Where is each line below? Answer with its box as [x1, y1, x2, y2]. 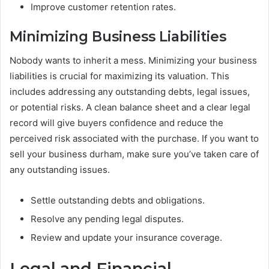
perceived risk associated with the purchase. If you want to [10, 133, 259, 145]
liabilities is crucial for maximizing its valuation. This [10, 70, 229, 82]
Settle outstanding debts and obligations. [31, 195, 205, 207]
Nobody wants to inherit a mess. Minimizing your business [10, 55, 257, 67]
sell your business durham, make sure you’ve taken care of [10, 148, 259, 160]
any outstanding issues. [10, 164, 110, 176]
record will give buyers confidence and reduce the [10, 117, 223, 129]
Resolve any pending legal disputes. [31, 213, 184, 225]
